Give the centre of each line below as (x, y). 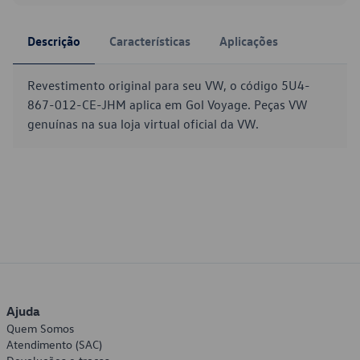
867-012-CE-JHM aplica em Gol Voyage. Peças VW (168, 104)
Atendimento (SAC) (54, 344)
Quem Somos (40, 328)
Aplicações (249, 41)
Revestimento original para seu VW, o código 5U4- (169, 85)
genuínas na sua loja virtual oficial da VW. (143, 124)
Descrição (54, 41)
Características (150, 41)
